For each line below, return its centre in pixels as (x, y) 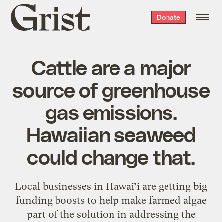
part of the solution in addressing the (111, 214)
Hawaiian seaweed (111, 134)
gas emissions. (111, 111)
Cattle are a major (111, 67)
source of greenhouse (111, 89)
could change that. (111, 156)
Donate (168, 17)
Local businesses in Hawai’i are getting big (111, 186)
